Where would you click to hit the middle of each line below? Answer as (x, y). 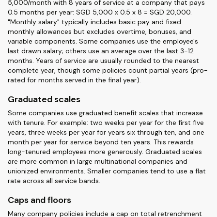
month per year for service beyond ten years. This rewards (101, 142)
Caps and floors (39, 200)
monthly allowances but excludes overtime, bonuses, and (100, 31)
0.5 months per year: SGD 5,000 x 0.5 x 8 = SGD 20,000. (100, 12)
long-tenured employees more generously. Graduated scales (105, 152)
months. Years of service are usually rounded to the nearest (103, 61)
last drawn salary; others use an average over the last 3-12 (101, 51)
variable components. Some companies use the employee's (103, 41)
